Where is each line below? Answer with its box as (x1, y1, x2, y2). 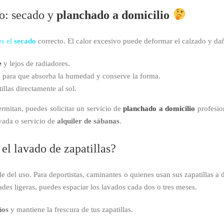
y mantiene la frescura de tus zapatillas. (8, 205, 133, 214)
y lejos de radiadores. (1, 59, 70, 67)
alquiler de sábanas (57, 116, 119, 125)
